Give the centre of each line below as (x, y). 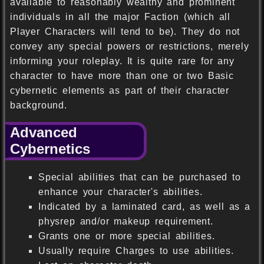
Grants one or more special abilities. (127, 236)
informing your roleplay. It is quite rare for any (122, 61)
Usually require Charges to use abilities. (136, 251)
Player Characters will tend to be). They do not (125, 31)
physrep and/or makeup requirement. (126, 222)
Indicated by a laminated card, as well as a (144, 207)
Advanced (44, 133)
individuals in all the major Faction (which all (120, 16)
